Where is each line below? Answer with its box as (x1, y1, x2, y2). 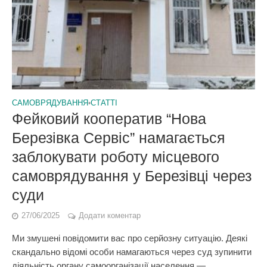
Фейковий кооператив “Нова (12, 110, 206, 127)
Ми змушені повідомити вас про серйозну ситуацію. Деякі (12, 233, 247, 243)
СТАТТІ (91, 99, 117, 107)
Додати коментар (79, 212, 141, 220)
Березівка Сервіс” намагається (12, 129, 225, 146)
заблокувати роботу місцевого (12, 148, 219, 165)
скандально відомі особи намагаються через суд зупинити (12, 247, 252, 257)
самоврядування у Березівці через (12, 167, 252, 184)
